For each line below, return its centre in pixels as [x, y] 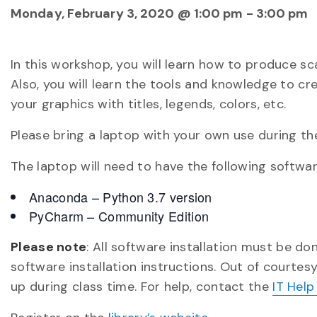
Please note [49, 247]
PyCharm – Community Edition [119, 216]
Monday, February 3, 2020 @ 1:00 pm [127, 13]
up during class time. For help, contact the [142, 287]
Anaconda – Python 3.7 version [121, 197]
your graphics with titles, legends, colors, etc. [149, 104]
